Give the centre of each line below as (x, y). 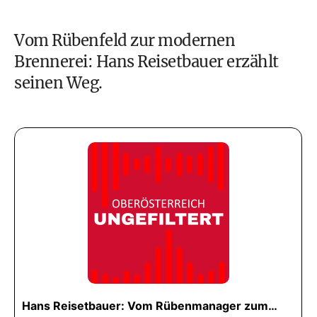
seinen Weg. (58, 83)
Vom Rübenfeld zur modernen (125, 40)
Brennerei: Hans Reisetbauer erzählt (146, 62)
